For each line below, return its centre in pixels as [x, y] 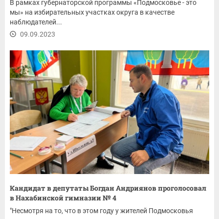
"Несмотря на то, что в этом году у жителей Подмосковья [101, 210]
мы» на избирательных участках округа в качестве [92, 12]
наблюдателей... [36, 22]
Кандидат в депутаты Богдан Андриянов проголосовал [108, 188]
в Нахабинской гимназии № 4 [63, 197]
